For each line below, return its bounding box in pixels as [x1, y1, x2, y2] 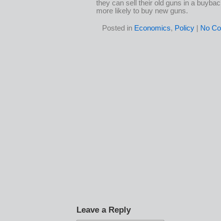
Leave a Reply [76, 204, 131, 215]
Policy [174, 24, 194, 32]
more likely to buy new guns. [96, 6, 188, 15]
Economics [134, 24, 171, 32]
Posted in [102, 24, 134, 32]
